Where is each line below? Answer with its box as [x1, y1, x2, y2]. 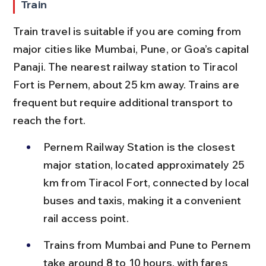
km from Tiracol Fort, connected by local [43, 175, 252, 189]
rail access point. [43, 211, 129, 225]
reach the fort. [12, 113, 86, 127]
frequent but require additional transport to [12, 95, 236, 109]
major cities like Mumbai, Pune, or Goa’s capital [12, 42, 252, 56]
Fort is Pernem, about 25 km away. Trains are [12, 77, 242, 91]
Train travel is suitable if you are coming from [12, 24, 244, 38]
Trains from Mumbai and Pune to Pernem [43, 237, 253, 252]
